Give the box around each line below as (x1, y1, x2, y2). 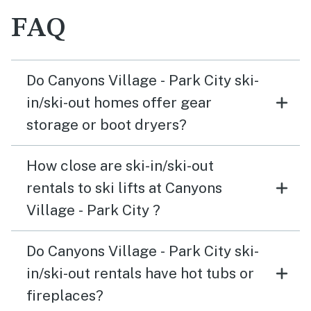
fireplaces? (26, 287, 103, 304)
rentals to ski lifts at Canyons (26, 179, 222, 196)
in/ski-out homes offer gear (26, 94, 212, 111)
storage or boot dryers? (26, 116, 187, 133)
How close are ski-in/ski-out (26, 157, 214, 174)
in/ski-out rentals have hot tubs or (26, 264, 254, 282)
